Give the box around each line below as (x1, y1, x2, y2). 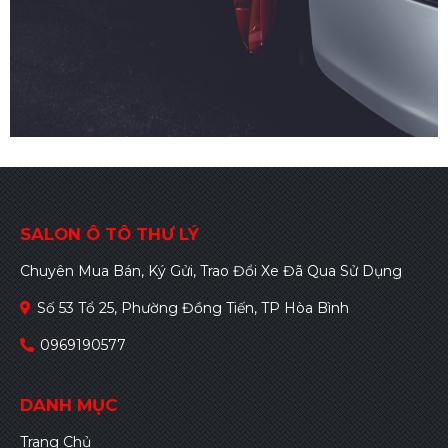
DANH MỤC (20, 395, 117, 416)
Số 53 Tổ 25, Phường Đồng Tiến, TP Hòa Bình (37, 299, 349, 318)
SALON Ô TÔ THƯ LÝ (20, 224, 199, 245)
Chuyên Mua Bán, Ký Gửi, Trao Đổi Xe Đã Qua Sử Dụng (20, 262, 402, 281)
